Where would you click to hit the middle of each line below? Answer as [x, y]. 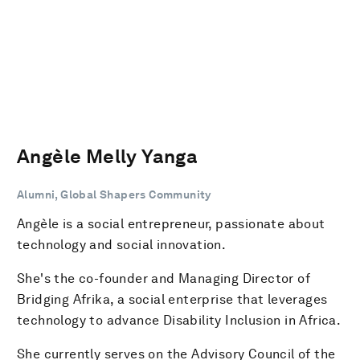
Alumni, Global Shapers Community [114, 194]
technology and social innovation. [122, 244]
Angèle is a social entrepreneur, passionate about [171, 223]
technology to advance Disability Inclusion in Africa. [179, 320]
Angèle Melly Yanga [108, 156]
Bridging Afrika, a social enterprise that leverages [172, 299]
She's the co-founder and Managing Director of [164, 278]
